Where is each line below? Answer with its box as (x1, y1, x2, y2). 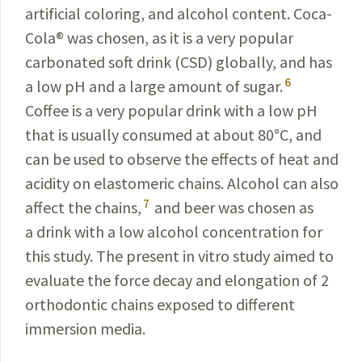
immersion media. (25, 318, 145, 339)
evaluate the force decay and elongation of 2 (25, 270, 329, 290)
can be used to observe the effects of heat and (25, 149, 339, 169)
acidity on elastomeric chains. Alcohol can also (25, 173, 339, 193)
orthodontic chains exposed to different (25, 294, 295, 314)
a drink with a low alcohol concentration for (25, 221, 322, 242)
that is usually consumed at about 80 (25, 124, 274, 145)
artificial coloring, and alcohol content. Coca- (25, 3, 332, 23)
